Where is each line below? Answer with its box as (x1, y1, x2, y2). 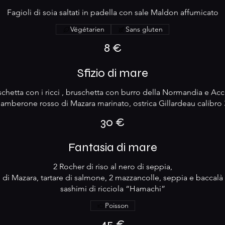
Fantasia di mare (68, 140, 157, 155)
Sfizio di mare (77, 66, 148, 80)
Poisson (104, 201, 129, 210)
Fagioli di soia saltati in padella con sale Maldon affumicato (7, 8, 218, 17)
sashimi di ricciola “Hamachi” (60, 184, 165, 193)
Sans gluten (126, 25, 163, 34)
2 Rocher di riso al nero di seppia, (53, 162, 172, 171)
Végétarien (70, 25, 104, 34)
